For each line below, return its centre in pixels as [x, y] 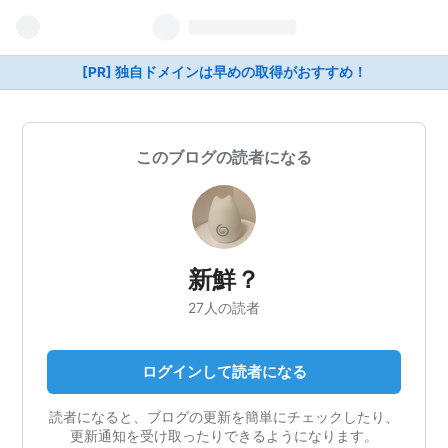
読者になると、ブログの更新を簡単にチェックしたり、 [224, 416]
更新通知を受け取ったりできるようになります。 [224, 435]
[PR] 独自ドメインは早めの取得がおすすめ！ [224, 72]
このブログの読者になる [224, 157]
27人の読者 [224, 307]
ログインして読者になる [224, 371]
